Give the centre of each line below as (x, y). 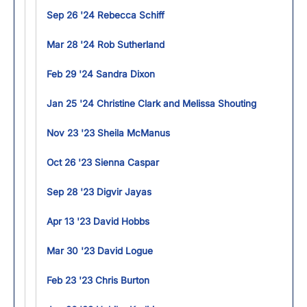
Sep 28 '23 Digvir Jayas (99, 192)
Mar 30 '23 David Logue (100, 250)
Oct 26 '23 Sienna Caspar (103, 162)
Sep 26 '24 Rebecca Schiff (106, 15)
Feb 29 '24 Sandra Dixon (101, 74)
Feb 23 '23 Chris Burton (98, 280)
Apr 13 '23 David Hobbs (98, 221)
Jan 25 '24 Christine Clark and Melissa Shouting (151, 103)
